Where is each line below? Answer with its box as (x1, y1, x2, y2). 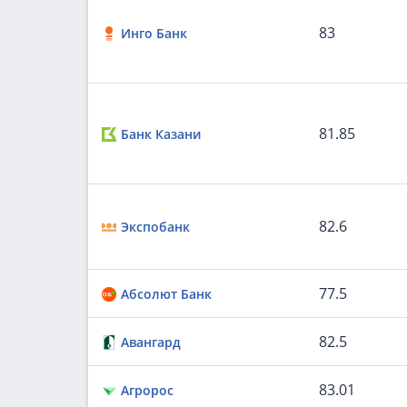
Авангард (121, 333, 181, 351)
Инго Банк (121, 25, 187, 42)
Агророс (121, 382, 174, 399)
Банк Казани (121, 125, 201, 143)
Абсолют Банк (121, 285, 212, 303)
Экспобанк (121, 218, 190, 235)
